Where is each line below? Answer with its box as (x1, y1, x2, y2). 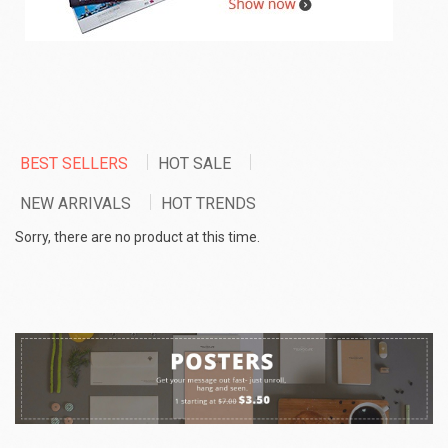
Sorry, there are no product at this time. (15, 228, 260, 245)
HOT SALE (158, 153, 235, 173)
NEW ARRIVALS (20, 193, 135, 213)
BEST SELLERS (20, 153, 132, 173)
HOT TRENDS (161, 193, 256, 213)
